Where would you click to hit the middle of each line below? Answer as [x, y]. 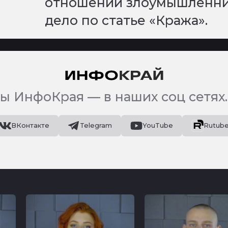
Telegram [96, 126]
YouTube [158, 126]
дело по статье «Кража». [126, 20]
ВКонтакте [30, 126]
